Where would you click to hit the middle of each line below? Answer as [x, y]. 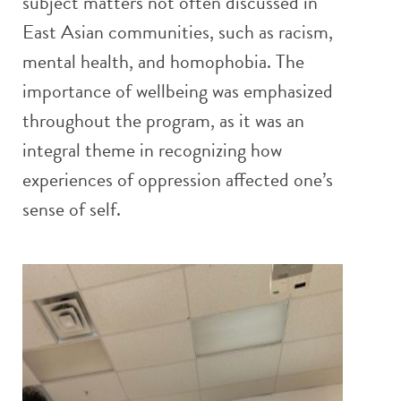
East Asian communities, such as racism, [178, 31]
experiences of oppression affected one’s [178, 179]
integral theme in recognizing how [152, 149]
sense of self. [72, 209]
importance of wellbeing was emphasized [178, 90]
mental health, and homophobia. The [163, 61]
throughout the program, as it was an [163, 120]
